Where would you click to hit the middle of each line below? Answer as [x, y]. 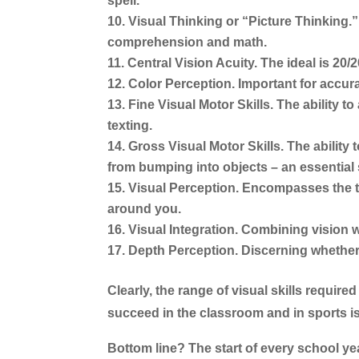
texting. [130, 126]
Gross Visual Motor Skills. [206, 147]
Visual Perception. [184, 188]
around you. [145, 209]
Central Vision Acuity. [193, 63]
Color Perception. [182, 84]
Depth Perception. [184, 251]
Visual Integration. [184, 230]
